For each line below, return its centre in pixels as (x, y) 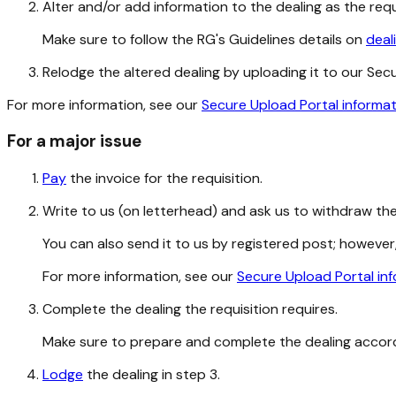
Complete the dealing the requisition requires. (190, 309)
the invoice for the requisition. (164, 179)
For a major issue (74, 141)
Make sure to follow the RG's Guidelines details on (204, 39)
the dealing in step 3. (152, 375)
